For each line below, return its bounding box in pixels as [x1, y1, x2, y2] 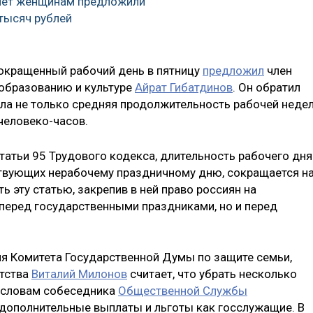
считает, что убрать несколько [127, 267, 297, 282]
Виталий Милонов [31, 267, 127, 282]
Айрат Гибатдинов [135, 80, 233, 95]
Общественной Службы [118, 284, 247, 298]
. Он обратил [233, 80, 300, 95]
